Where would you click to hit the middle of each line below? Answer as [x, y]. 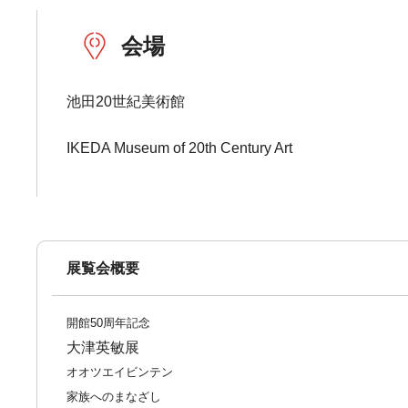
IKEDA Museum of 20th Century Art [180, 148]
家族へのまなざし [114, 397]
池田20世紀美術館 [126, 102]
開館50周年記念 [109, 323]
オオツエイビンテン [120, 372]
